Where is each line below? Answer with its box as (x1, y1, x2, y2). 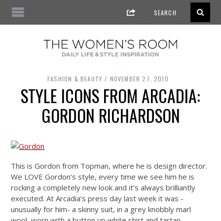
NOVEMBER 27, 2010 (110, 74, 169, 83)
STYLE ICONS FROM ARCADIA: (21, 83, 200, 109)
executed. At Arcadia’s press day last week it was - (11, 193, 184, 204)
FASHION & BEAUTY (47, 74, 103, 83)
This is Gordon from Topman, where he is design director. (11, 161, 208, 171)
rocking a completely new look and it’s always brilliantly (11, 183, 196, 193)
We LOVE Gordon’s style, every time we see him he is (11, 172, 195, 182)
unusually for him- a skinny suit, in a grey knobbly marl (11, 204, 191, 215)
